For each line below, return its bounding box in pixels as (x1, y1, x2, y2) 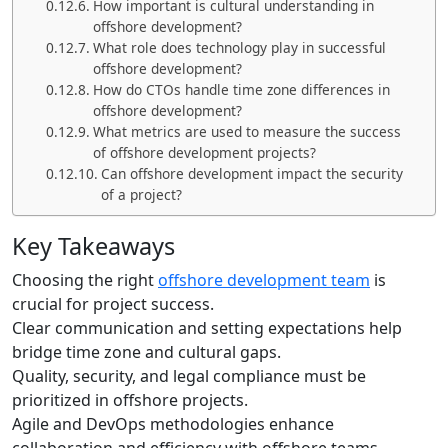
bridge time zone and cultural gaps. (12, 341, 281, 364)
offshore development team (158, 269, 370, 292)
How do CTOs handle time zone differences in (92, 80, 390, 100)
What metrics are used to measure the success (92, 122, 401, 142)
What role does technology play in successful (92, 38, 386, 58)
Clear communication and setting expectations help (12, 317, 402, 340)
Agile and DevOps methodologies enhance (12, 413, 334, 436)
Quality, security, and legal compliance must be (12, 365, 366, 388)
